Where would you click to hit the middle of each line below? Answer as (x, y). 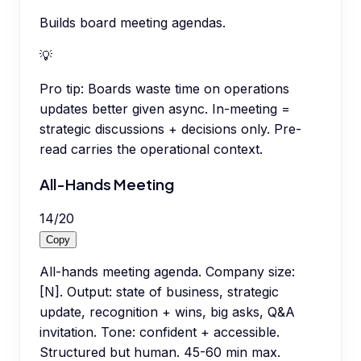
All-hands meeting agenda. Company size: (167, 272)
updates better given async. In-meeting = (165, 108)
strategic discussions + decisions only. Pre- (170, 129)
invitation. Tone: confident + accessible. (160, 332)
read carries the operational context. (151, 149)
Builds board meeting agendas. (133, 22)
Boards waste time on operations (189, 88)
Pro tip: (62, 88)
